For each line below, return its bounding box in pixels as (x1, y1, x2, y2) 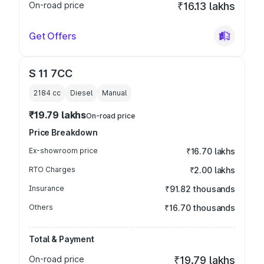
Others (29, 203, 53, 212)
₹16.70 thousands (164, 203, 235, 213)
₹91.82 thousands (165, 184, 235, 194)
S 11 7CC (29, 67, 72, 80)
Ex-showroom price (29, 146, 98, 155)
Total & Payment (29, 234, 94, 244)
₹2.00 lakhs (189, 165, 235, 175)
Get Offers (29, 30, 76, 42)
